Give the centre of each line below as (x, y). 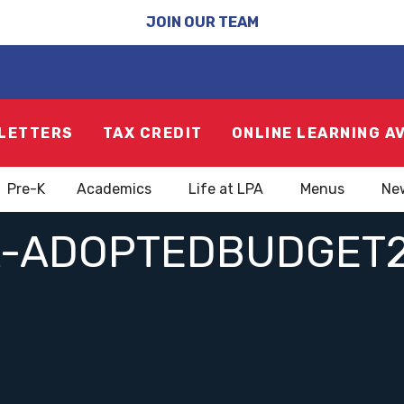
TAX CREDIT (152, 133)
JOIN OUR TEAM (202, 22)
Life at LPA (226, 189)
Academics (114, 189)
